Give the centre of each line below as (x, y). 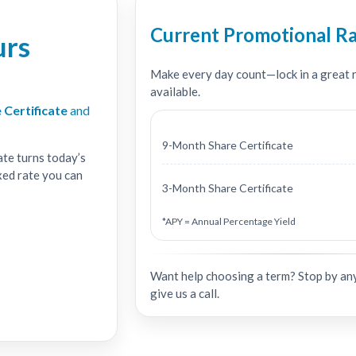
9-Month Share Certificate (228, 145)
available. (176, 91)
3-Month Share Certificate (228, 188)
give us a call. (185, 293)
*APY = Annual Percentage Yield (229, 221)
